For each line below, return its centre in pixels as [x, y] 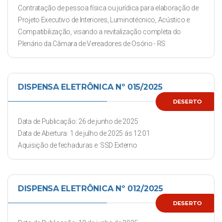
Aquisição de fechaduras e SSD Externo [78, 145]
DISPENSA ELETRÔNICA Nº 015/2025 [90, 87]
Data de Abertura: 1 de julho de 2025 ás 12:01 [84, 133]
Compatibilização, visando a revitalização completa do [100, 32]
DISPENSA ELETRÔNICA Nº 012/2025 [90, 189]
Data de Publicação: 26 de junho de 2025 [78, 121]
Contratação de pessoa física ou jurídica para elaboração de [108, 8]
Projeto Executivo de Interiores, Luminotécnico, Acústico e [104, 20]
